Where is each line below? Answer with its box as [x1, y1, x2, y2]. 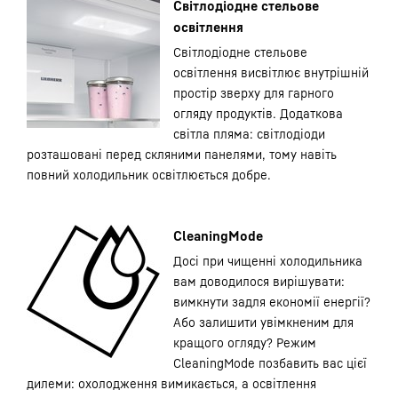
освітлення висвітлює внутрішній [173, 65, 369, 80]
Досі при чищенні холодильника [173, 253, 362, 268]
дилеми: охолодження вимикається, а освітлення [27, 376, 316, 391]
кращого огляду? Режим [173, 335, 316, 350]
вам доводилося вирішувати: [173, 274, 345, 289]
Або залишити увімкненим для [173, 314, 354, 330]
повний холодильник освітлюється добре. [27, 167, 271, 182]
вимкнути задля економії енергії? [173, 294, 370, 309]
